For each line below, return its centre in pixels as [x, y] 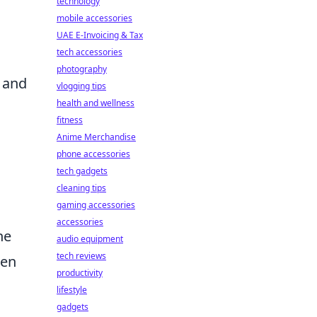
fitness [70, 120]
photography [82, 69]
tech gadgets [82, 171]
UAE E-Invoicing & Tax [100, 35]
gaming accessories [96, 205]
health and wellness [96, 103]
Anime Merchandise [96, 137]
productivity [80, 273]
